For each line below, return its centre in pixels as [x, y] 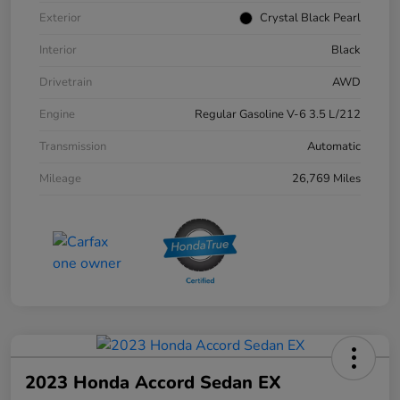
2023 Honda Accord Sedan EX [153, 382]
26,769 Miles [326, 178]
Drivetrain [66, 82]
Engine [57, 114]
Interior [58, 50]
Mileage [60, 178]
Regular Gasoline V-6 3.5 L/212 [278, 114]
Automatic [334, 146]
